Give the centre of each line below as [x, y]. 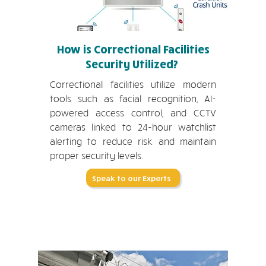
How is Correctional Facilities [133, 49]
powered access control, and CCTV [133, 113]
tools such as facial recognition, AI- [133, 99]
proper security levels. [97, 156]
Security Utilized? [133, 64]
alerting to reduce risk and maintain [133, 141]
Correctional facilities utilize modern [133, 84]
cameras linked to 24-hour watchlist [133, 127]
